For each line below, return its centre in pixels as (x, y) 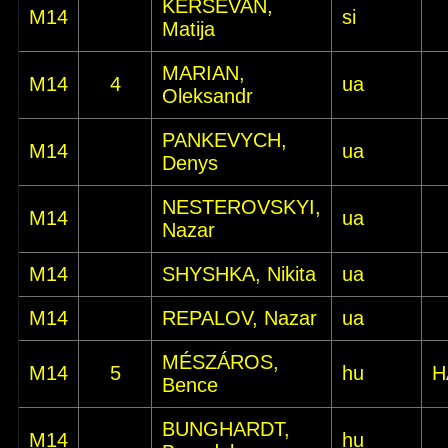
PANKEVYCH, (224, 140)
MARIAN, (203, 73)
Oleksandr (207, 96)
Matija (188, 29)
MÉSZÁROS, (220, 362)
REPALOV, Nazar (239, 318)
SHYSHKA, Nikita (239, 274)
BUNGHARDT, (226, 429)
